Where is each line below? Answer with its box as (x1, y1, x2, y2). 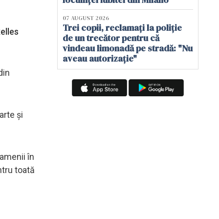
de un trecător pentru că (63, 32, 159, 44)
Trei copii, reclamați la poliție (63, 22, 182, 34)
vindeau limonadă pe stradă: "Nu (63, 42, 193, 54)
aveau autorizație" (63, 52, 137, 65)
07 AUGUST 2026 (63, 14, 109, 22)
